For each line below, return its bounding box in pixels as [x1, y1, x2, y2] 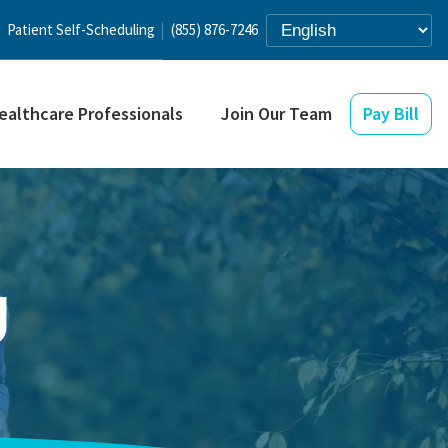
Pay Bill [363, 102, 419, 125]
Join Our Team [221, 102, 332, 125]
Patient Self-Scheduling [7, 20, 155, 39]
